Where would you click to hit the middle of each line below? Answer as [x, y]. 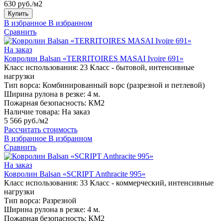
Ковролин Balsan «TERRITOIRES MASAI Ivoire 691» [94, 59]
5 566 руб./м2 [26, 121]
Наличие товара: [32, 112]
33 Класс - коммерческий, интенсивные [147, 183]
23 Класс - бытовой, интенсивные [137, 68]
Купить [18, 14]
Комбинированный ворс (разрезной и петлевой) [124, 85]
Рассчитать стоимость [41, 130]
